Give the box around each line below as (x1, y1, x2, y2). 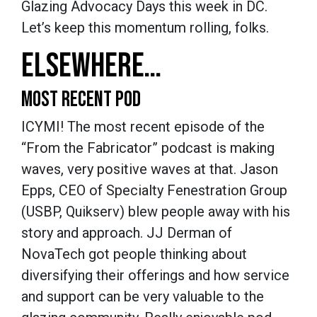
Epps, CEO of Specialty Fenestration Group (21, 181, 287, 199)
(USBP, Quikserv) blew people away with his (21, 202, 290, 220)
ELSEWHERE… (21, 45, 161, 86)
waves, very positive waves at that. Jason (21, 160, 278, 178)
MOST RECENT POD (21, 86, 141, 113)
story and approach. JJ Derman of (21, 224, 232, 241)
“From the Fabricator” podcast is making (21, 139, 275, 156)
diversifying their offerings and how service (21, 266, 289, 284)
